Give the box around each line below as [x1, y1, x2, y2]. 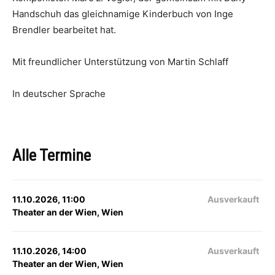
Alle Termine [12, 146, 91, 165]
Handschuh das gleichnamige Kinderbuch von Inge [12, 8, 233, 20]
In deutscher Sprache [12, 88, 108, 99]
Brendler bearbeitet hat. [12, 24, 116, 36]
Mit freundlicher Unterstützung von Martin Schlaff [12, 56, 228, 68]
